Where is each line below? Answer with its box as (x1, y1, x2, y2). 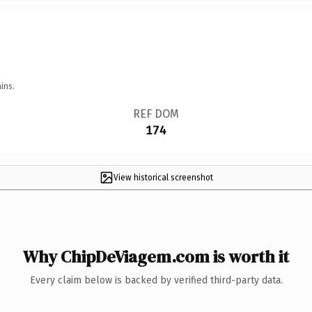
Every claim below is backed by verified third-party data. (29, 274, 283, 286)
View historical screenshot (113, 172, 213, 182)
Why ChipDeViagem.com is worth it (23, 244, 289, 268)
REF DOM (132, 107, 179, 120)
